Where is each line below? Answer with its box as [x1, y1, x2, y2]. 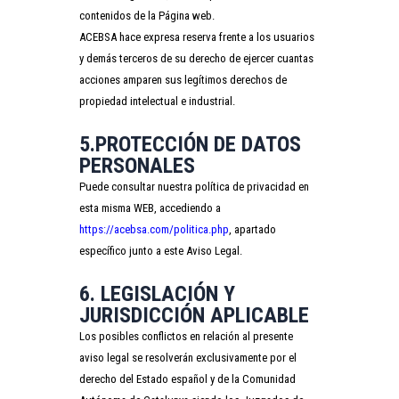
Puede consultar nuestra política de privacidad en [79, 179, 309, 193]
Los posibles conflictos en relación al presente [79, 329, 293, 343]
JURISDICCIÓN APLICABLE [79, 302, 309, 328]
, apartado [229, 222, 276, 236]
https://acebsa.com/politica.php [79, 222, 229, 236]
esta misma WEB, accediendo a [79, 200, 221, 215]
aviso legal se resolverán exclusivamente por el [79, 350, 297, 364]
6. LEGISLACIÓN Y [79, 281, 235, 306]
